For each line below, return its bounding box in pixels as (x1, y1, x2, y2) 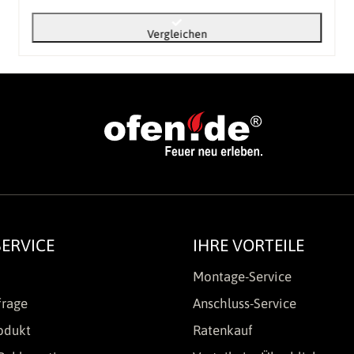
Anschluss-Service (193, 295, 296, 311)
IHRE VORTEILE (193, 235, 304, 254)
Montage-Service (193, 268, 292, 284)
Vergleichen (146, 28, 207, 41)
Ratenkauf (193, 322, 253, 338)
